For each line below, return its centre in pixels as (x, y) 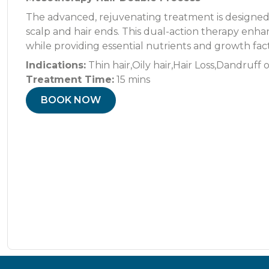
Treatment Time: (70, 80)
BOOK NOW (71, 100)
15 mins (132, 80)
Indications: (56, 65)
